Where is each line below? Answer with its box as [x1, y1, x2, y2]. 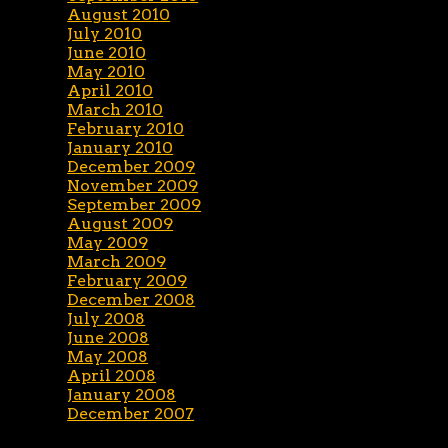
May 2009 [67, 233, 149, 252]
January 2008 [67, 385, 177, 404]
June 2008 [67, 328, 150, 347]
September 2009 [67, 195, 202, 214]
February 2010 [67, 119, 185, 138]
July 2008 [67, 309, 146, 328]
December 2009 [67, 157, 196, 176]
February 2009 [67, 271, 188, 290]
